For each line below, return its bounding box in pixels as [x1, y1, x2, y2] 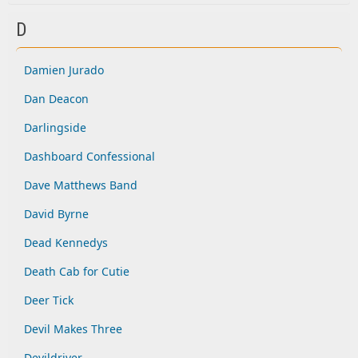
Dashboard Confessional [24, 149, 155, 164]
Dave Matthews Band [24, 177, 137, 193]
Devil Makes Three [24, 321, 122, 336]
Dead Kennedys [24, 235, 108, 250]
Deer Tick [24, 292, 74, 308]
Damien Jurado [24, 62, 104, 78]
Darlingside [24, 120, 86, 135]
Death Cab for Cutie [24, 264, 129, 279]
